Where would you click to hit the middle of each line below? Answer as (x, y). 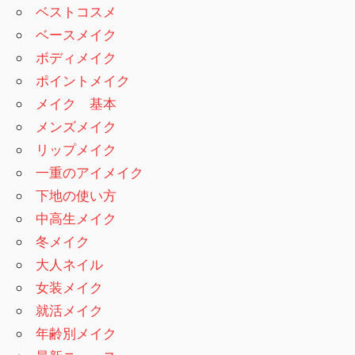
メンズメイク (76, 126)
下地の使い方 (76, 195)
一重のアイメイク (90, 172)
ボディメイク (76, 57)
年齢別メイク (76, 333)
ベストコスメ (76, 11)
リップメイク (76, 149)
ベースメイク (76, 34)
